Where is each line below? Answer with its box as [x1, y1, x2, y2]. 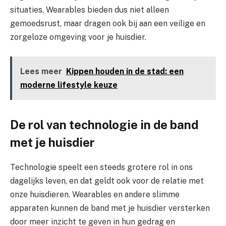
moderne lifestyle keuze [20, 80, 118, 90]
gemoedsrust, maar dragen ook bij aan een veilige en [10, 19, 205, 29]
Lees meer [20, 66, 62, 76]
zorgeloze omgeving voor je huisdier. [10, 32, 146, 42]
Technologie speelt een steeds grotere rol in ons [10, 162, 193, 173]
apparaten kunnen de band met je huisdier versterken [10, 203, 210, 213]
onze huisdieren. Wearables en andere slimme [10, 190, 180, 200]
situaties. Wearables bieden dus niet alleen [10, 5, 169, 15]
